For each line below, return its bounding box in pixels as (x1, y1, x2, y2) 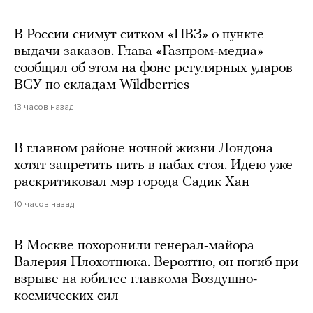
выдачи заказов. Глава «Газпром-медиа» (14, 45, 263, 59)
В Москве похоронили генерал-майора (14, 239, 254, 254)
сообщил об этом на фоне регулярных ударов (14, 61, 293, 76)
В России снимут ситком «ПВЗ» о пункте (14, 28, 264, 43)
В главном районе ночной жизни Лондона (14, 142, 273, 156)
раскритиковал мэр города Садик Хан (14, 175, 249, 190)
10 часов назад (14, 199, 74, 210)
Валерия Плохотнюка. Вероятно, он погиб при (14, 256, 298, 270)
